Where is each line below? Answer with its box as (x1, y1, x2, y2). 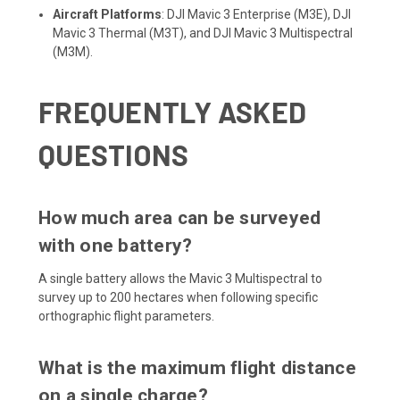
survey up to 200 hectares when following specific (38, 289, 318, 304)
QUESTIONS (38, 137, 189, 171)
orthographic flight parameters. (38, 308, 214, 323)
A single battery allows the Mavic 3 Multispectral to (38, 271, 322, 286)
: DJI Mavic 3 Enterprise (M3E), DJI (162, 6, 352, 21)
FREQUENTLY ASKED (38, 94, 306, 129)
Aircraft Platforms (53, 6, 162, 21)
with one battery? (38, 234, 193, 256)
